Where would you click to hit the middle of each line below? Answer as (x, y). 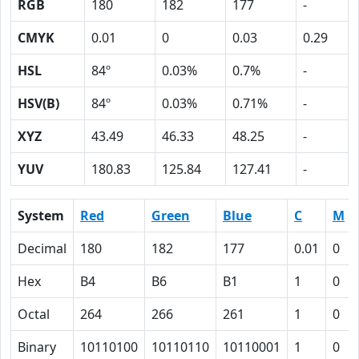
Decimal (42, 248)
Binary (37, 347)
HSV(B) (38, 103)
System (41, 216)
